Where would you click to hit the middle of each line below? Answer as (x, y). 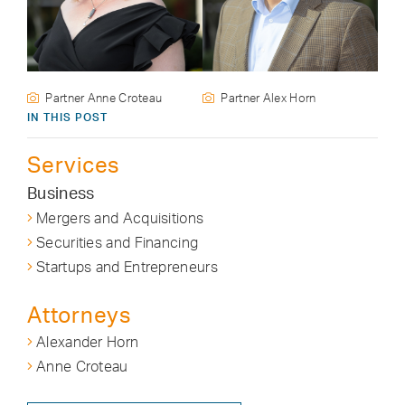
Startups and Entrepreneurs (127, 267)
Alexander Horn (88, 342)
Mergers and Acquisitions (120, 218)
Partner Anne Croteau (104, 98)
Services (74, 165)
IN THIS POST (67, 117)
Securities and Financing (118, 242)
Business (61, 193)
